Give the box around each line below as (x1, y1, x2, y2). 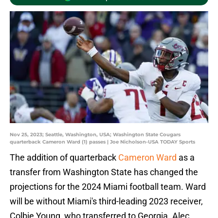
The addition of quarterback (10, 152, 118, 163)
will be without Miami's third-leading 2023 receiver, (10, 196, 203, 207)
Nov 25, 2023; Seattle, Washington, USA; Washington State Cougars (10, 131, 181, 138)
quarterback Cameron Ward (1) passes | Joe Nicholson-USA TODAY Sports (10, 139, 195, 145)
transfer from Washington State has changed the (10, 167, 198, 178)
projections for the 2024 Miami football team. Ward (10, 182, 206, 192)
